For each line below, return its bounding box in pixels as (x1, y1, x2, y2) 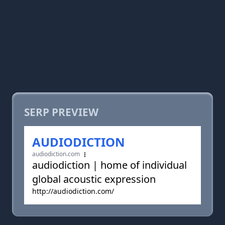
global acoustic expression (32, 172, 156, 186)
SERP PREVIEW (24, 105, 98, 119)
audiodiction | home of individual (32, 158, 187, 172)
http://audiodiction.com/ (32, 186, 114, 196)
